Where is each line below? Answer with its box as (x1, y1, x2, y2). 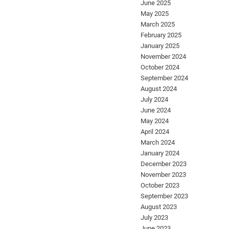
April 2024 (141, 128, 169, 136)
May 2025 (141, 10, 169, 18)
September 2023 (141, 192, 188, 200)
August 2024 (141, 85, 177, 93)
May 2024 (141, 117, 169, 125)
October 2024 (141, 63, 179, 72)
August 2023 (141, 203, 177, 211)
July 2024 (141, 96, 168, 104)
